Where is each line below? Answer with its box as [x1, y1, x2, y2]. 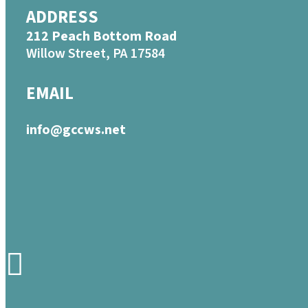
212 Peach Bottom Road [26, 26, 177, 46]
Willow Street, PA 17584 [26, 43, 165, 63]
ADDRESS [26, 4, 98, 30]
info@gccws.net [26, 120, 126, 140]
